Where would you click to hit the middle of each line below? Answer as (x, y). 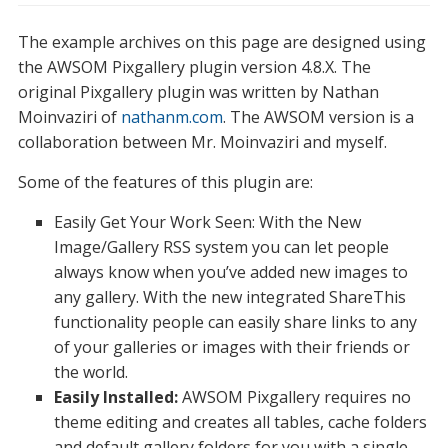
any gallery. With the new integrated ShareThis (229, 297)
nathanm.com (171, 117)
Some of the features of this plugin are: (165, 182)
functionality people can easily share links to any (235, 322)
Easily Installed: (115, 397)
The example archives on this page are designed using (221, 42)
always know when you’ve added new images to (230, 272)
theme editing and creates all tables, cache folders (240, 422)
